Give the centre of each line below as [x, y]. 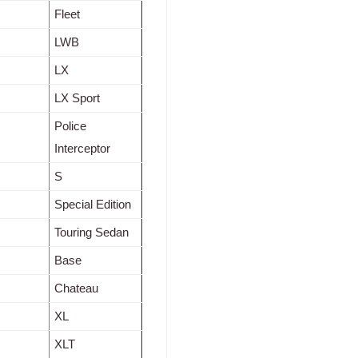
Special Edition [93, 205]
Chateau [76, 288]
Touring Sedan [91, 233]
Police [70, 126]
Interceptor [82, 149]
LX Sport [77, 98]
